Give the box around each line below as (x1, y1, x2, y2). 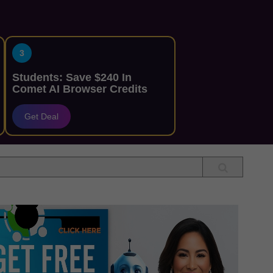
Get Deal (24, 112, 58, 121)
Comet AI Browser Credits (12, 83, 147, 95)
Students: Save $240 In (12, 71, 132, 83)
